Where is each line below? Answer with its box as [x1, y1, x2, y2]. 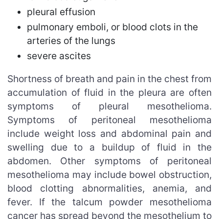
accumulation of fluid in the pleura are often [7, 86, 212, 98]
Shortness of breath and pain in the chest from [7, 72, 212, 85]
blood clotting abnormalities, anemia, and [7, 182, 212, 194]
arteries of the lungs [27, 34, 115, 46]
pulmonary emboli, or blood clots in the [27, 21, 198, 33]
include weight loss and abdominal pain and [7, 127, 212, 139]
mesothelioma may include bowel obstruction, [7, 168, 212, 180]
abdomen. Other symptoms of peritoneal [7, 154, 212, 167]
